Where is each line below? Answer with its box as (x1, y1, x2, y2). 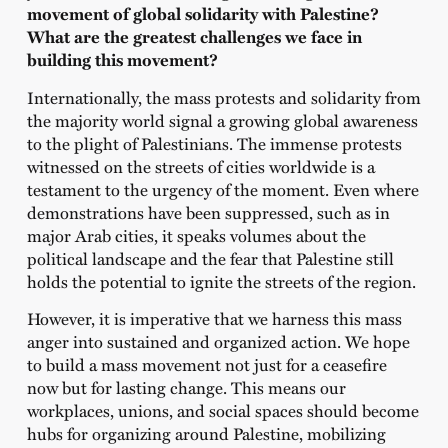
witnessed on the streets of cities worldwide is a (26, 153, 375, 178)
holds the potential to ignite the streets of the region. (26, 268, 416, 293)
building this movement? (26, 47, 218, 73)
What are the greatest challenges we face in (26, 24, 362, 50)
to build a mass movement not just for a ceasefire (26, 352, 387, 377)
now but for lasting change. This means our (26, 375, 346, 400)
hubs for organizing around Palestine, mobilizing (26, 421, 386, 446)
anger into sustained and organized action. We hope (26, 329, 410, 354)
